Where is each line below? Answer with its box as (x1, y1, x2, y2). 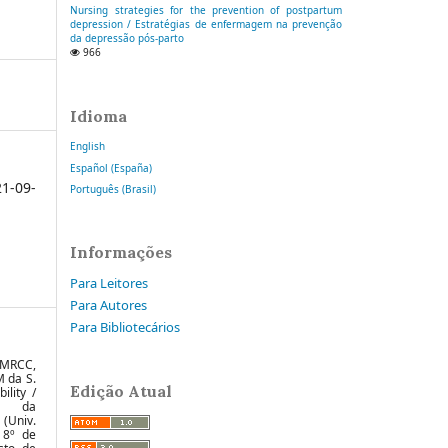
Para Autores (70, 295, 148, 314)
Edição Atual (70, 381, 173, 402)
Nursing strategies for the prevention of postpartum (70, 3, 342, 18)
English (70, 139, 106, 154)
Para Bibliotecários (70, 317, 181, 336)
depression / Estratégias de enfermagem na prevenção (70, 17, 342, 32)
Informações (70, 242, 173, 263)
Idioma (70, 105, 128, 126)
